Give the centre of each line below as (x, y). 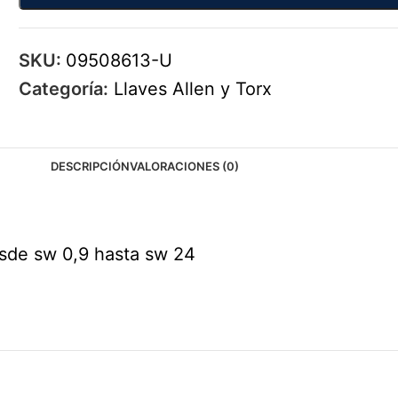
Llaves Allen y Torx (193, 89)
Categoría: (64, 89)
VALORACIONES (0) (184, 166)
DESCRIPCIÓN (90, 166)
